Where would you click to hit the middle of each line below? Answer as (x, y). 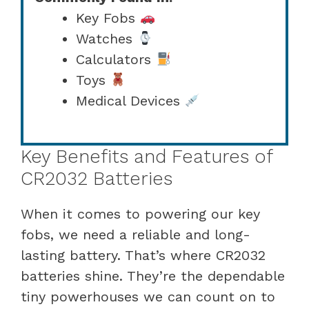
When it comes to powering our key (140, 213)
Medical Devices (130, 100)
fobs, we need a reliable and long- (136, 234)
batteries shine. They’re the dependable (153, 276)
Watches (107, 38)
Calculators (116, 59)
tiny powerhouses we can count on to (148, 296)
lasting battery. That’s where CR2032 (143, 255)
